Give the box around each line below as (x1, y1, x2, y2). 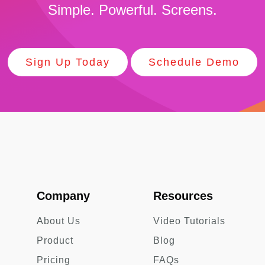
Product (37, 235, 74, 246)
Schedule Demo (148, 56, 240, 69)
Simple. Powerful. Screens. (48, 2, 217, 18)
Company (37, 189, 91, 203)
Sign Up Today (25, 56, 110, 69)
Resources (153, 189, 213, 203)
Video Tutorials (153, 216, 225, 227)
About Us (37, 216, 81, 227)
